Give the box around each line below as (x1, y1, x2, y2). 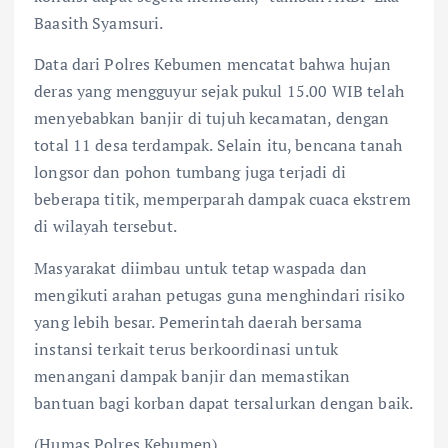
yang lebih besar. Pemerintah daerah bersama (34, 310, 363, 333)
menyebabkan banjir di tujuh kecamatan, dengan (34, 107, 390, 130)
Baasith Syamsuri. (34, 12, 164, 35)
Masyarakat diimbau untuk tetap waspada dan (34, 256, 367, 279)
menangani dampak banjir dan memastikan (34, 364, 351, 387)
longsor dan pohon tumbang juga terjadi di (34, 161, 346, 184)
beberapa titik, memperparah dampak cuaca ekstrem (34, 188, 411, 211)
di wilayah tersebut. (34, 215, 177, 238)
